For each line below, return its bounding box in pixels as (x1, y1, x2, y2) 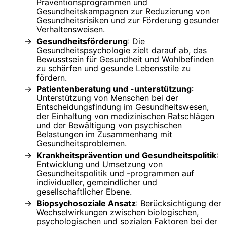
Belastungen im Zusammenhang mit (36, 129, 172, 140)
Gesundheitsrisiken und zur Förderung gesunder (36, 15, 219, 25)
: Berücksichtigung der (136, 198, 221, 209)
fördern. (36, 72, 67, 83)
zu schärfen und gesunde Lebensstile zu (36, 63, 191, 73)
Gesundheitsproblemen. (36, 138, 127, 149)
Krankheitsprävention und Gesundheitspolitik (36, 150, 216, 161)
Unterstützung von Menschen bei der (36, 93, 178, 103)
